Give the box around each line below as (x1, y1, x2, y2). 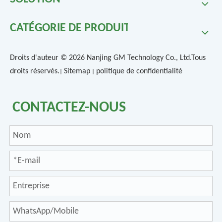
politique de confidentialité (96, 67, 182, 75)
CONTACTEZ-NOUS (12, 100, 126, 115)
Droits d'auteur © (10, 54, 69, 62)
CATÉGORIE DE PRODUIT (10, 22, 130, 34)
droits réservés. (10, 67, 59, 75)
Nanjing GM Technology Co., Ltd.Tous (85, 54, 206, 62)
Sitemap (64, 67, 90, 75)
